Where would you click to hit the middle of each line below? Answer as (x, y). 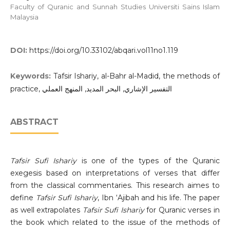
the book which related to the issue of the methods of (115, 223)
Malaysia (24, 17)
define (23, 198)
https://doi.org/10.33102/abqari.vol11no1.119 (103, 51)
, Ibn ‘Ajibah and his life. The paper (159, 198)
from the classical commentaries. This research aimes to (115, 186)
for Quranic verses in (182, 210)
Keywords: (32, 76)
